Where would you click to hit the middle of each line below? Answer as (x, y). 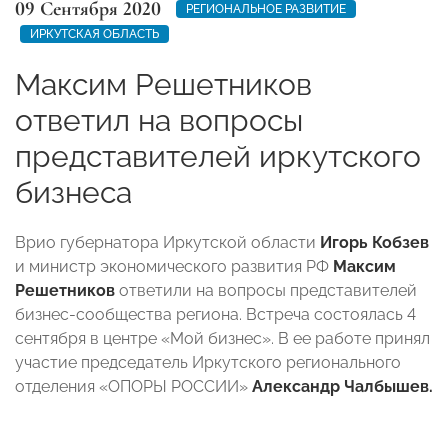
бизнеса (73, 192)
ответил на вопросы (159, 120)
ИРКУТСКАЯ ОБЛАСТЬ (94, 33)
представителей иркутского (218, 156)
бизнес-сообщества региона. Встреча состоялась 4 (215, 314)
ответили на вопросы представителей (266, 290)
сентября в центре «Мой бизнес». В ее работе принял (222, 338)
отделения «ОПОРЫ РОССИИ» (133, 386)
